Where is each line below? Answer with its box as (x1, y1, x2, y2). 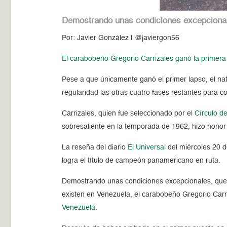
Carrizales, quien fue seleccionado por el (62, 109, 195, 117)
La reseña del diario (62, 143, 128, 151)
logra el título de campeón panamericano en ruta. (62, 157, 221, 164)
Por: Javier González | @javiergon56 (62, 34, 180, 42)
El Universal (128, 143, 166, 151)
